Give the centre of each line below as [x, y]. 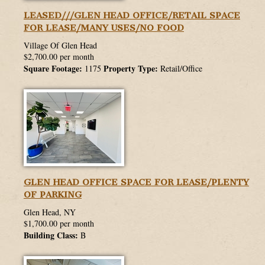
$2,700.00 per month [59, 57]
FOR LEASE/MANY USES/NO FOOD [104, 28]
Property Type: [131, 69]
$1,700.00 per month [59, 224]
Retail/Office [180, 69]
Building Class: [51, 235]
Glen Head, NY [50, 212]
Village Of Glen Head [60, 46]
